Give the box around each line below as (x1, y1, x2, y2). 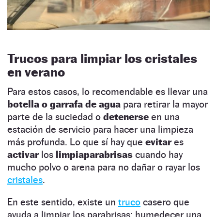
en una (151, 111, 180, 123)
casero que (140, 196, 189, 208)
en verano (7, 64, 65, 80)
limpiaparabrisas (56, 149, 133, 161)
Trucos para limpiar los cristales (7, 51, 197, 66)
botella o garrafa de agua (7, 98, 123, 110)
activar (7, 149, 41, 161)
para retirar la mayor (123, 98, 208, 110)
